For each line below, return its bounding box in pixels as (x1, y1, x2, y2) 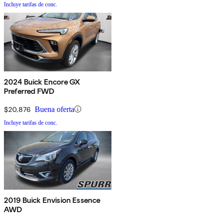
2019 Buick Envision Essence (4, 195, 101, 205)
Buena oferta (35, 105, 74, 113)
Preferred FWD (4, 86, 55, 96)
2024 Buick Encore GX (4, 77, 81, 87)
